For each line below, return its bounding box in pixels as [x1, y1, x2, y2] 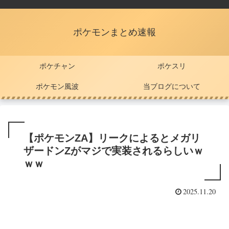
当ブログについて [143, 82, 200, 90]
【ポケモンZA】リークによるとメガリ [24, 132, 200, 144]
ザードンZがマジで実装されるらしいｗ [24, 145, 203, 156]
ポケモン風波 [36, 82, 79, 90]
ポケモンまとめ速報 [73, 27, 156, 37]
